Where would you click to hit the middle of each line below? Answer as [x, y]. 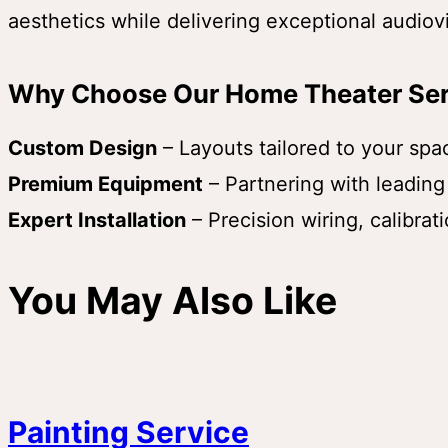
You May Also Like [172, 300]
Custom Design [82, 147]
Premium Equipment [105, 183]
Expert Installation [97, 219]
